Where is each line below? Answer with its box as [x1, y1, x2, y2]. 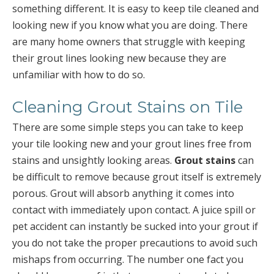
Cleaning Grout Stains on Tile [12, 97, 243, 117]
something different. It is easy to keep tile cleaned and [12, 1, 259, 15]
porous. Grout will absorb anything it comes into [12, 186, 234, 200]
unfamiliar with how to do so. [12, 67, 145, 81]
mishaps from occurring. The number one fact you [12, 252, 243, 266]
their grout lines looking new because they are [12, 51, 226, 65]
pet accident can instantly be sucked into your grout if [12, 219, 258, 233]
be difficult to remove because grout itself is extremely [12, 169, 261, 183]
